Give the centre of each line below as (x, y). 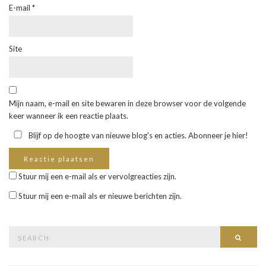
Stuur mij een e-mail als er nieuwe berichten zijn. (100, 196)
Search (20, 231)
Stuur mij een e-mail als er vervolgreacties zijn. (97, 176)
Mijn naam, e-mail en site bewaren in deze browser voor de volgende (127, 103)
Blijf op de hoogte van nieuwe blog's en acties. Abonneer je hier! (137, 135)
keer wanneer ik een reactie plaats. (69, 115)
